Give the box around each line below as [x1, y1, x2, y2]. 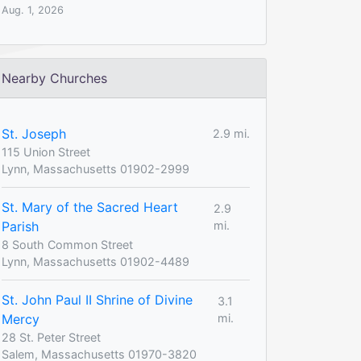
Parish [2, 218, 39, 234]
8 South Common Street [2, 237, 133, 251]
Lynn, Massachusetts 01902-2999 [2, 161, 189, 176]
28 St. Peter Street [2, 330, 101, 344]
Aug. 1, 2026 [2, 3, 64, 16]
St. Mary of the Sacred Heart [2, 198, 178, 215]
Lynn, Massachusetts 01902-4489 [2, 254, 189, 268]
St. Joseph [2, 125, 66, 142]
